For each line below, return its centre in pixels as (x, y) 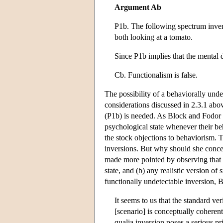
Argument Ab (138, 7)
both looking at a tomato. (154, 37)
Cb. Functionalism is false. (156, 75)
